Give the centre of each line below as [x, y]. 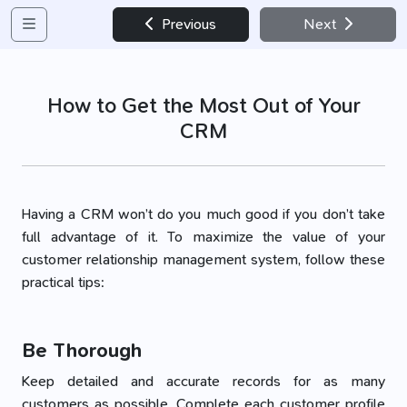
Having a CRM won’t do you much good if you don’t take [203, 214]
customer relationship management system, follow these [203, 259]
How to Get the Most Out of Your [203, 105]
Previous [187, 24]
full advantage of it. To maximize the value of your [203, 237]
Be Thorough [82, 351]
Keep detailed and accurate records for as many [203, 381]
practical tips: [63, 282]
